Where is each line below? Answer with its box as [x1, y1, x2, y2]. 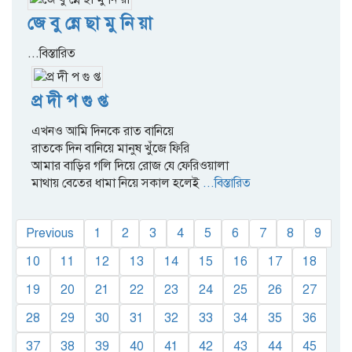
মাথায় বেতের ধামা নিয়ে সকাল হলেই [31, 175, 200, 191]
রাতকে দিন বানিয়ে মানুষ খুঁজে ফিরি [31, 141, 189, 156]
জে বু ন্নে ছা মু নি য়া [27, 13, 152, 34]
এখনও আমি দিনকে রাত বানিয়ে [31, 123, 174, 139]
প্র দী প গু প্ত [31, 90, 108, 112]
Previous [26, 225, 74, 241]
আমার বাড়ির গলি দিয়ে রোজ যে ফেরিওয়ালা [31, 158, 229, 174]
